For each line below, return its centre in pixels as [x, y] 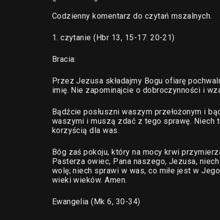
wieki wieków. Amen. [89, 180]
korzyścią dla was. [86, 130]
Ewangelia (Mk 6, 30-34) [96, 202]
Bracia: [64, 59]
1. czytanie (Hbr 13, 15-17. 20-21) [113, 38]
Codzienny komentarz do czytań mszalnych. [132, 16]
